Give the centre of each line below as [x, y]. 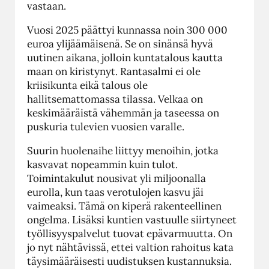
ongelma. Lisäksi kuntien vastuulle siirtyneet [132, 219]
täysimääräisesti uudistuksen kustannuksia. [131, 261]
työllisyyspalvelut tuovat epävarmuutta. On [130, 233]
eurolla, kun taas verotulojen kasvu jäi [115, 192]
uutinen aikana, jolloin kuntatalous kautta [125, 57]
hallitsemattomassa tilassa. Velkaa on [115, 99]
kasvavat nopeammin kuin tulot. [102, 164]
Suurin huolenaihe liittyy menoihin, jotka [123, 150]
